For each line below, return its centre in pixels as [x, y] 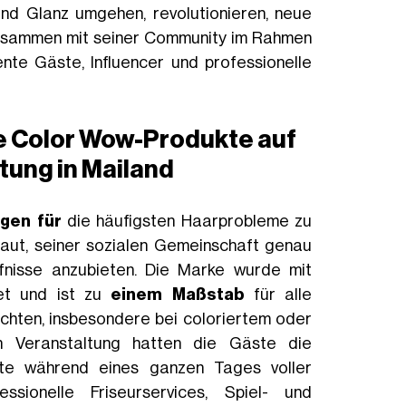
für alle [278, 295]
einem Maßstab [178, 295]
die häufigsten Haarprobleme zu [187, 222]
